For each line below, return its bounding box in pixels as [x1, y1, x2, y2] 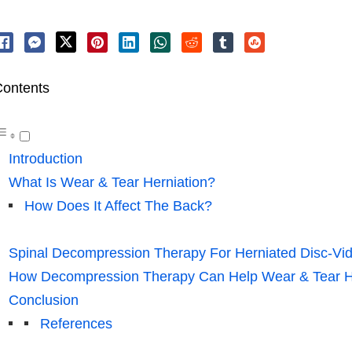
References [39, 315, 112, 332]
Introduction [8, 150, 82, 167]
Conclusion [8, 291, 79, 308]
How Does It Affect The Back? [24, 197, 212, 214]
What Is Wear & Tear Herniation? [8, 174, 215, 190]
